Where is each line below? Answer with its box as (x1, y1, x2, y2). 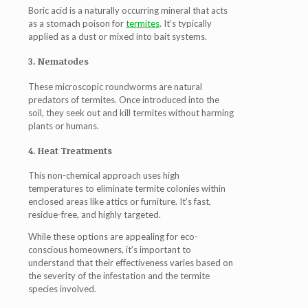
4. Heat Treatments (28, 144, 112, 157)
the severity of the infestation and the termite (28, 270, 210, 282)
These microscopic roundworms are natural (28, 80, 202, 92)
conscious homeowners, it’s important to (28, 244, 191, 256)
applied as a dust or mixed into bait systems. (28, 31, 207, 43)
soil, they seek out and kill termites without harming (28, 107, 234, 118)
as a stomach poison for (28, 18, 126, 30)
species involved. (28, 283, 96, 295)
